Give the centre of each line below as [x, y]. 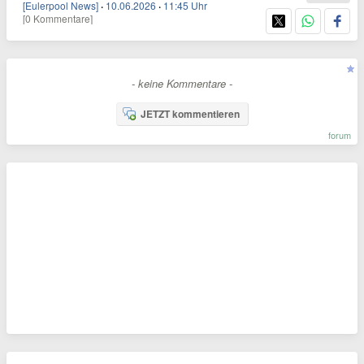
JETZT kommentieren [190, 114]
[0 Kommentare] [58, 18]
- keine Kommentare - [182, 83]
